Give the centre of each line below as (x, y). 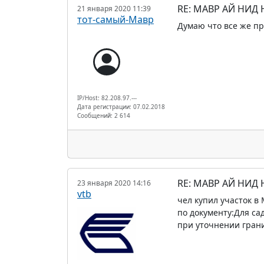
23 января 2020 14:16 (114, 183)
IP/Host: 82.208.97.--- (107, 98)
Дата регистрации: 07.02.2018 (121, 106)
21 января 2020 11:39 (114, 8)
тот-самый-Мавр (115, 19)
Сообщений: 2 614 (104, 115)
